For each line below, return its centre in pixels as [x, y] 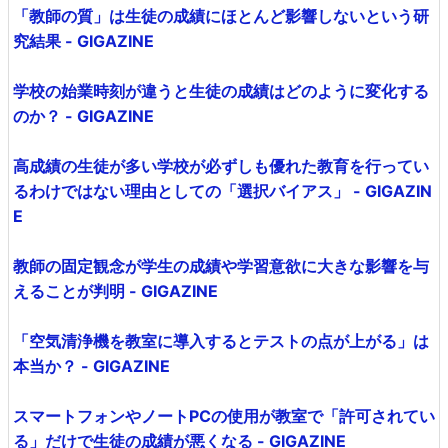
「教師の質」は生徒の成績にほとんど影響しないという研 [221, 15]
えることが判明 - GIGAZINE [115, 290]
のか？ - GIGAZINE [83, 115]
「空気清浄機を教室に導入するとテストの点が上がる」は [221, 340]
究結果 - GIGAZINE [83, 40]
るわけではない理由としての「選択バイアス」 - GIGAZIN [222, 190]
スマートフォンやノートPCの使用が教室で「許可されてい [224, 415]
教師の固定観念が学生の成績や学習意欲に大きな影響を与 [221, 265]
